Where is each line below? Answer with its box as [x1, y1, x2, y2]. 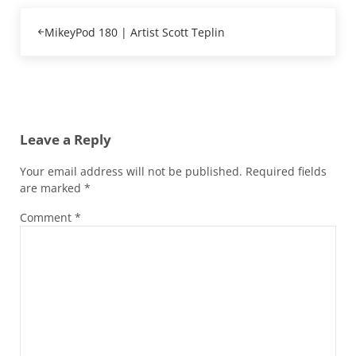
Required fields [245, 164, 327, 180]
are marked [19, 180, 84, 196]
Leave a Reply [19, 130, 111, 149]
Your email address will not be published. [19, 164, 242, 180]
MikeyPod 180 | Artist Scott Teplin [44, 24, 226, 40]
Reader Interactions [18, 99, 162, 119]
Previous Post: [18, 7, 93, 23]
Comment [19, 210, 75, 226]
